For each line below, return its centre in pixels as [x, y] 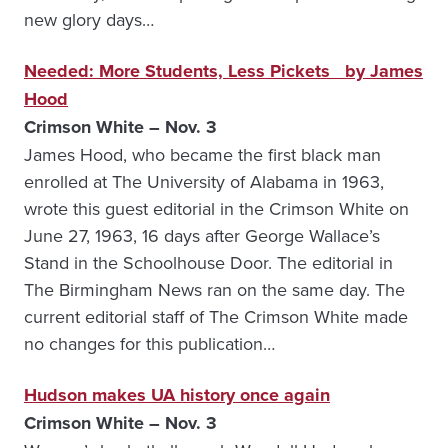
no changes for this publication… [149, 343]
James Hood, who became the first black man [202, 154]
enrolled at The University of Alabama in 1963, [204, 181]
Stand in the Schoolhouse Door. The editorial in [208, 262]
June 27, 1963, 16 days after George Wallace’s [202, 235]
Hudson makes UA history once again [177, 395]
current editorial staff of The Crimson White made [216, 316]
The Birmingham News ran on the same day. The [214, 289]
